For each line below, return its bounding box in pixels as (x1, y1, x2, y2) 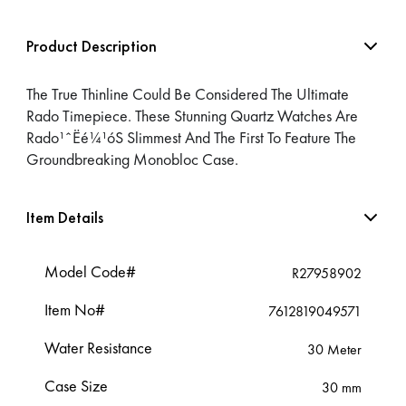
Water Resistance (44, 336, 153, 358)
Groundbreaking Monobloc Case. (26, 148, 239, 169)
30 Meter (306, 339, 362, 359)
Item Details (26, 206, 104, 227)
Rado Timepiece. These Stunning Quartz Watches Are (26, 104, 359, 126)
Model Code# (44, 260, 137, 282)
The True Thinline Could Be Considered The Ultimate (26, 82, 350, 104)
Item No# (44, 298, 106, 320)
